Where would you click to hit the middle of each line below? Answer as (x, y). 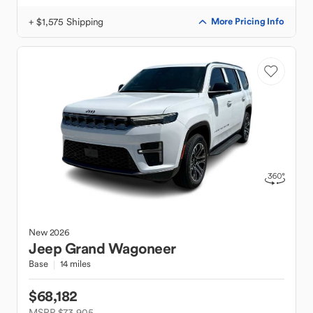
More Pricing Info (247, 21)
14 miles (75, 264)
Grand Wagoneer (120, 248)
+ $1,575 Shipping (66, 22)
